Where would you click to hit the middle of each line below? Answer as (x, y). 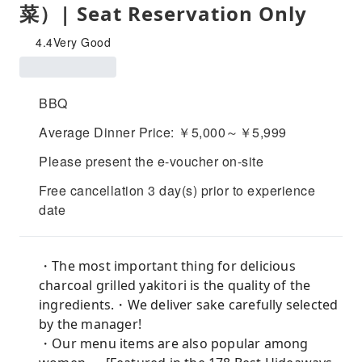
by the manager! (90, 324)
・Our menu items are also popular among (174, 343)
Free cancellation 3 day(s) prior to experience (177, 190)
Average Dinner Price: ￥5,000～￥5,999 (163, 132)
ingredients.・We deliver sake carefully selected (189, 305)
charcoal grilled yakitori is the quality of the (175, 285)
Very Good (82, 42)
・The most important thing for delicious (167, 266)
